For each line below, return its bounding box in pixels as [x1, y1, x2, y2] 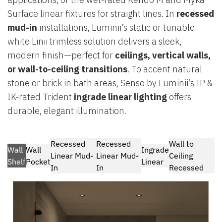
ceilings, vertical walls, [115, 50, 211, 61]
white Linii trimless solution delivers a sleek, [7, 36, 181, 48]
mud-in [7, 22, 37, 34]
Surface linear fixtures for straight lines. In [7, 8, 176, 20]
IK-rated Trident [7, 91, 74, 103]
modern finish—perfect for [7, 50, 115, 61]
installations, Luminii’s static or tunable [37, 22, 195, 34]
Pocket [26, 157, 51, 167]
